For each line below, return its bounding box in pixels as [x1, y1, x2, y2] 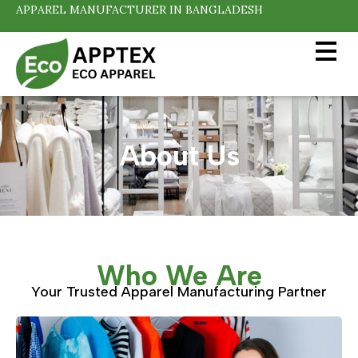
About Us [118, 139, 240, 173]
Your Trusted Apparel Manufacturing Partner [31, 283, 327, 300]
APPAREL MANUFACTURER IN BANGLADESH [16, 2, 263, 17]
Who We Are [96, 259, 262, 292]
